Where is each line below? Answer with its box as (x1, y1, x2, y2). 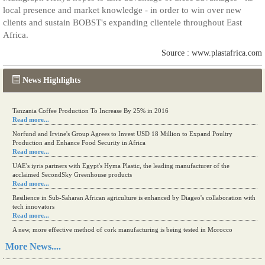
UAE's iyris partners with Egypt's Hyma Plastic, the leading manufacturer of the (12, 162, 230, 169)
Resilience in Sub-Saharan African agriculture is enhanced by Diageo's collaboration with (12, 194, 256, 201)
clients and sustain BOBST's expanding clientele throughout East (3, 18, 242, 27)
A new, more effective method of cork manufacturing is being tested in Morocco (12, 226, 232, 233)
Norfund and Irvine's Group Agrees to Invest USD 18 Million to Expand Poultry (12, 130, 232, 137)
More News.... (5, 241, 61, 251)
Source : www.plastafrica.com (161, 49, 262, 57)
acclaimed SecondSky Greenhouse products (12, 171, 132, 178)
